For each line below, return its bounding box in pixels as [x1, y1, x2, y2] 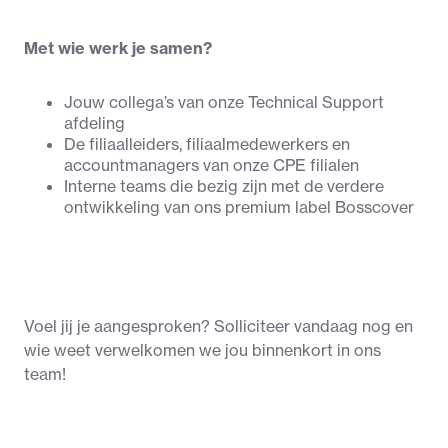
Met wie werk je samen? [24, 38, 212, 59]
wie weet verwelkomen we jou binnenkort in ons [24, 340, 381, 361]
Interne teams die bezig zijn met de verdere [64, 176, 384, 197]
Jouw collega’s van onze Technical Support [64, 92, 384, 113]
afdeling [64, 113, 125, 134]
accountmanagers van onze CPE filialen [64, 155, 359, 176]
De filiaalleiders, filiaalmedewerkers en [64, 134, 350, 155]
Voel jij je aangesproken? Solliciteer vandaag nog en [24, 316, 413, 337]
